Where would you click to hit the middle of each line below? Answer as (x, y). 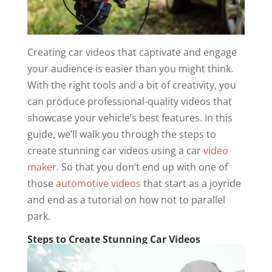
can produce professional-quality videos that (129, 101)
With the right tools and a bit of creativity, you (131, 85)
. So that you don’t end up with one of (142, 167)
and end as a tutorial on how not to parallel (126, 200)
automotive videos (98, 183)
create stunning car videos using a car (115, 151)
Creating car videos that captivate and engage (132, 52)
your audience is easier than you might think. (130, 69)
